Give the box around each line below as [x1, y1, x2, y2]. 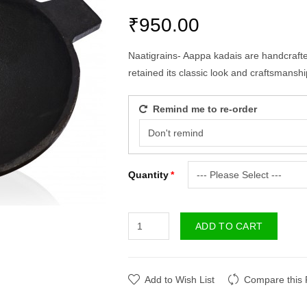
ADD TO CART [195, 221, 263, 232]
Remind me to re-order [147, 103, 257, 114]
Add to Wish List [145, 274, 214, 285]
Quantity [128, 169, 169, 180]
